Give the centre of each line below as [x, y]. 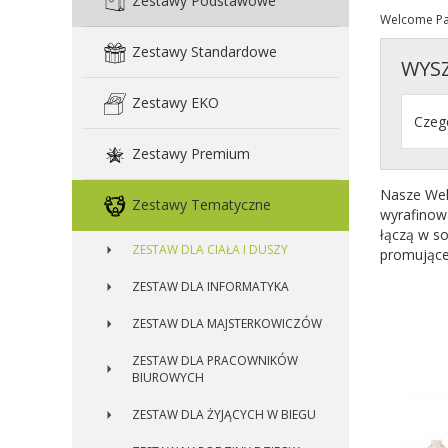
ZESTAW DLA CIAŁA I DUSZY [210, 249]
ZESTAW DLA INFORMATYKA [210, 286]
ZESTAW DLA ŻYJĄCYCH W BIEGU [224, 414]
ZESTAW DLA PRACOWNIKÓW [215, 360]
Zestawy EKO [175, 102]
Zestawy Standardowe [204, 51]
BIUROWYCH [168, 377]
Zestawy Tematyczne [201, 204]
